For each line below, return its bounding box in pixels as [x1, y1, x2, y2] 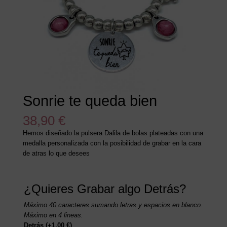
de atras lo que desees [22, 149, 90, 158]
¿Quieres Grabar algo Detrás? [23, 182, 186, 196]
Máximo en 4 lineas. [23, 211, 83, 219]
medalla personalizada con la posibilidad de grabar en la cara [22, 139, 201, 147]
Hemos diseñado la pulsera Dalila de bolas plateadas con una [22, 129, 203, 137]
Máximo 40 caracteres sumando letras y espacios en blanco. [23, 201, 203, 209]
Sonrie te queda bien [22, 93, 157, 109]
